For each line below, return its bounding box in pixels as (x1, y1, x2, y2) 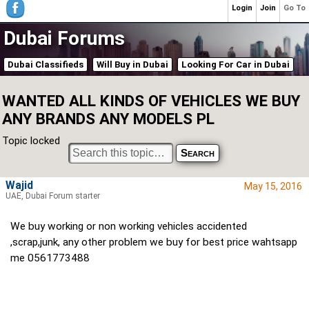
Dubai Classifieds (8, 59, 83, 70)
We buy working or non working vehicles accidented (10, 220, 247, 233)
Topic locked (2, 134, 60, 148)
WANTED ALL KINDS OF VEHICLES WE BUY (2, 92, 300, 110)
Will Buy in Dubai (97, 59, 168, 70)
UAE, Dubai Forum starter (6, 191, 100, 201)
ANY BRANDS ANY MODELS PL (2, 110, 215, 128)
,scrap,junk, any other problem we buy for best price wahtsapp (10, 236, 297, 249)
